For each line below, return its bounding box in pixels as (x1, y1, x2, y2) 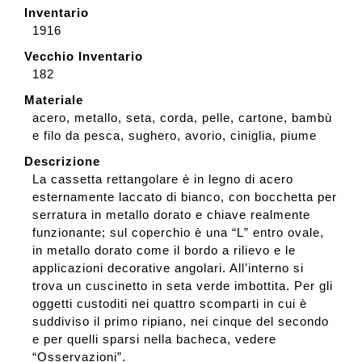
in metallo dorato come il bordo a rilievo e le (32, 243, 296, 258)
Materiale (23, 93, 83, 107)
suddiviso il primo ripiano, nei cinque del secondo (32, 314, 329, 329)
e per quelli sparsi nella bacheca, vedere (32, 332, 276, 347)
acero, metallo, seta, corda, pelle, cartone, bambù (32, 111, 332, 125)
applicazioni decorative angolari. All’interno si (32, 261, 304, 276)
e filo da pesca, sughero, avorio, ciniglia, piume (32, 128, 317, 143)
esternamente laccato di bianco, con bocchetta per (32, 190, 337, 204)
